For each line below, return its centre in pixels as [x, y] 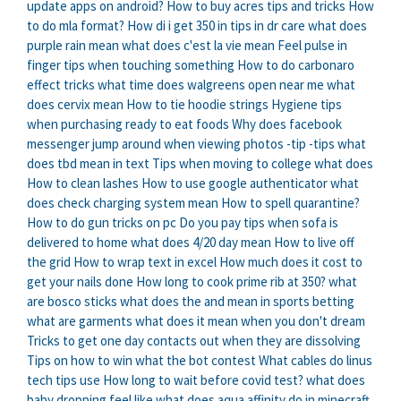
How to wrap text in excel [145, 262]
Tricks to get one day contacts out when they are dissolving [194, 341]
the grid [49, 262]
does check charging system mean [123, 203]
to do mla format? [76, 26]
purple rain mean [73, 46]
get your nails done [80, 282]
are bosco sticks [72, 302]
